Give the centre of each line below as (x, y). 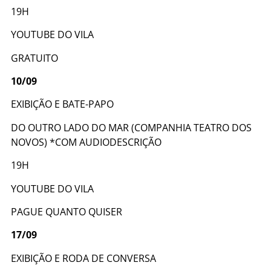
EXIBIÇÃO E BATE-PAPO (62, 104)
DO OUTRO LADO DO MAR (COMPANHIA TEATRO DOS (131, 127)
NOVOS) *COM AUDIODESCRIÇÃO (86, 142)
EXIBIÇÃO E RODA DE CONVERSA (83, 258)
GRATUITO (36, 58)
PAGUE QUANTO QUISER (68, 212)
